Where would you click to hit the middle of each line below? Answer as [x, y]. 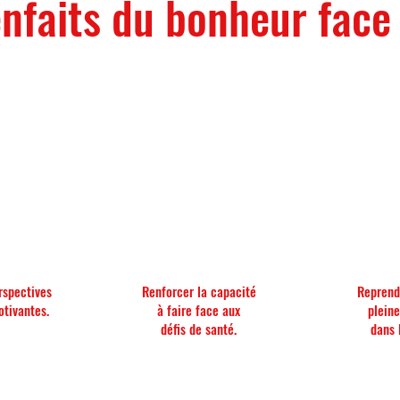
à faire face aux [199, 310]
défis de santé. [199, 329]
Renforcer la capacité [199, 291]
